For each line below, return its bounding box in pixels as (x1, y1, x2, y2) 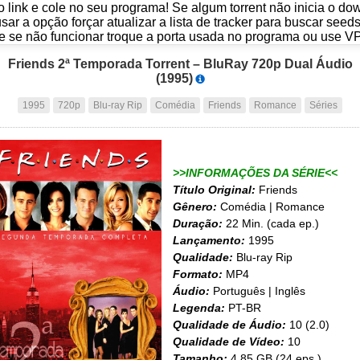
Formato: (173, 268, 223, 280)
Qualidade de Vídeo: (173, 335, 284, 348)
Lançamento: (173, 234, 245, 247)
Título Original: (173, 183, 256, 196)
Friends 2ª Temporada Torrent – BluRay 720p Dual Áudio (7, 57, 353, 71)
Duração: (173, 217, 223, 230)
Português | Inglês (210, 284, 305, 297)
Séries (309, 100, 337, 111)
